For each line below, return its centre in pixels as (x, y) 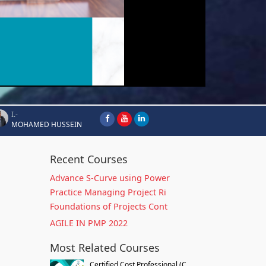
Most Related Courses (104, 248)
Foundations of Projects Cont (108, 206)
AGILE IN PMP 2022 (88, 223)
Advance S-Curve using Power (110, 178)
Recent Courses (88, 159)
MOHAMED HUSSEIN (47, 124)
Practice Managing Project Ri (108, 192)
